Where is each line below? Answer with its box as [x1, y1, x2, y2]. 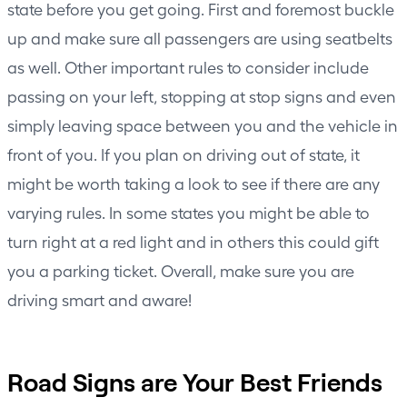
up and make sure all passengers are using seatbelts [7, 28, 392, 48]
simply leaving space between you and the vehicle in [7, 115, 398, 135]
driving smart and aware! [7, 290, 192, 310]
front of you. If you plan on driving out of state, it [7, 144, 360, 164]
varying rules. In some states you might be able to [7, 203, 370, 223]
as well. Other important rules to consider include [7, 57, 369, 77]
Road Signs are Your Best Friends [7, 366, 382, 398]
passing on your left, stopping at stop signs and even [7, 86, 396, 106]
